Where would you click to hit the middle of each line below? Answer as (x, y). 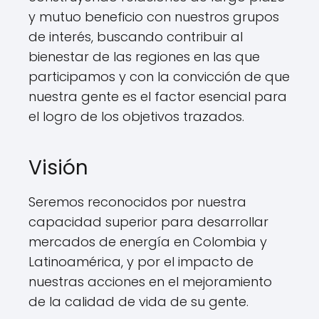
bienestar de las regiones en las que (144, 57)
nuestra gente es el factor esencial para (158, 97)
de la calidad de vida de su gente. (138, 302)
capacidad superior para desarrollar (148, 222)
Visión (58, 168)
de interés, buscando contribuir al (136, 37)
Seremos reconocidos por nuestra (137, 202)
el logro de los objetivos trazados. (136, 117)
